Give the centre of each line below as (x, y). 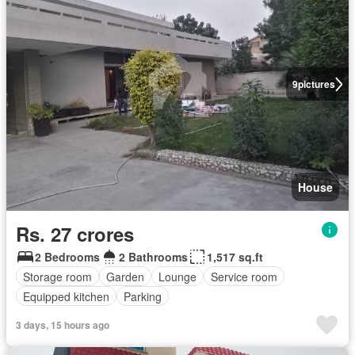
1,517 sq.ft (235, 257)
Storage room (57, 276)
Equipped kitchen (66, 296)
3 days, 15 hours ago (63, 325)
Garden (125, 276)
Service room (244, 276)
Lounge (177, 276)
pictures (316, 84)
